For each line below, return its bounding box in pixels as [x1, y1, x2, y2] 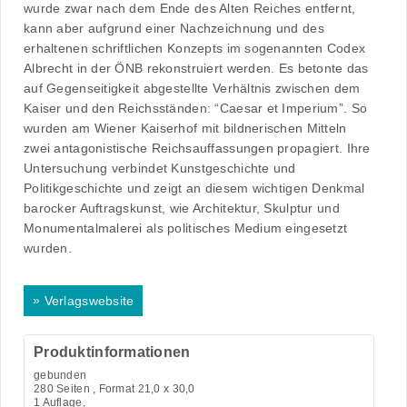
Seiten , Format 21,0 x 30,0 [53, 382, 195, 395]
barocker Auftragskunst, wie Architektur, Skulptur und [24, 201, 340, 216]
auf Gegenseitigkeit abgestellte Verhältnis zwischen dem [24, 81, 361, 96]
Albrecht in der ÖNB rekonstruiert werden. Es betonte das [24, 61, 369, 76]
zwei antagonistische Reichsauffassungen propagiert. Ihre [24, 141, 371, 156]
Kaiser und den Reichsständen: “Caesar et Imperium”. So [24, 101, 368, 116]
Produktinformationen [34, 343, 191, 360]
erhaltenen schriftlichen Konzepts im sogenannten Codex [24, 41, 366, 56]
